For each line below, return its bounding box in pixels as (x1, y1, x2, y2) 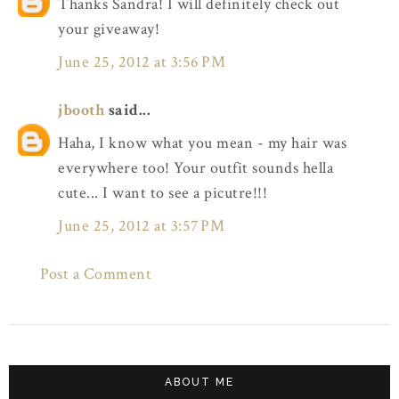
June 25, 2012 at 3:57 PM (58, 215, 224, 236)
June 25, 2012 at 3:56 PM (58, 51, 225, 72)
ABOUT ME (165, 375, 234, 388)
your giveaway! (58, 19, 159, 40)
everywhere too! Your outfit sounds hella (58, 158, 333, 179)
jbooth (58, 100, 104, 121)
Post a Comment (40, 264, 151, 285)
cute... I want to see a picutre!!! (58, 183, 267, 204)
